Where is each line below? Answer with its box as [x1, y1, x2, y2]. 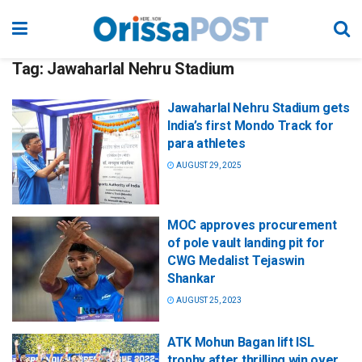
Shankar [167, 271, 216, 287]
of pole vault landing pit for [167, 235, 325, 251]
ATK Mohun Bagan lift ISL [167, 335, 314, 351]
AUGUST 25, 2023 [175, 296, 242, 305]
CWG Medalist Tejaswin [167, 253, 305, 269]
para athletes [167, 136, 246, 151]
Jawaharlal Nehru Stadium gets [167, 100, 350, 116]
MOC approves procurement [167, 217, 337, 234]
